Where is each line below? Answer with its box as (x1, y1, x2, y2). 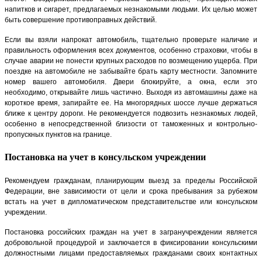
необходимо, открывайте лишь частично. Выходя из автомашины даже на (5, 88, 257, 97)
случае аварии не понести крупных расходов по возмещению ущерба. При (5, 57, 257, 65)
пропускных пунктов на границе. (5, 130, 112, 139)
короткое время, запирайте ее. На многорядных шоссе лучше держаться (5, 99, 257, 108)
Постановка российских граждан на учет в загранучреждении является (5, 227, 257, 236)
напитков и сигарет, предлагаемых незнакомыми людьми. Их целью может (5, 5, 257, 14)
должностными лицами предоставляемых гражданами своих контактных (5, 249, 257, 257)
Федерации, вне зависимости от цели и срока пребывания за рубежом (5, 187, 257, 195)
